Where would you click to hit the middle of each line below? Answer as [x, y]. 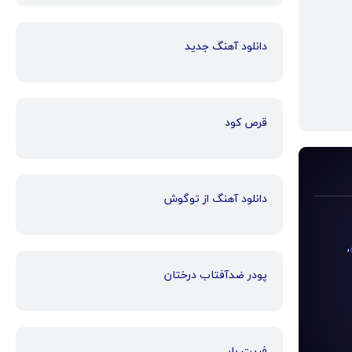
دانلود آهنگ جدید [226, 46]
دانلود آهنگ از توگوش [216, 198]
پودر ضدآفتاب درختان [216, 275]
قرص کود [246, 122]
